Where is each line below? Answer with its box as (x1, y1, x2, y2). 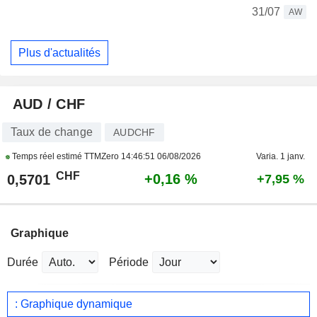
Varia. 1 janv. (256, 151, 305, 162)
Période (109, 256, 149, 269)
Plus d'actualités (18, 46, 100, 59)
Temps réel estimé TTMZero (9, 151, 121, 162)
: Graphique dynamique (15, 297, 132, 310)
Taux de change (10, 126, 93, 139)
